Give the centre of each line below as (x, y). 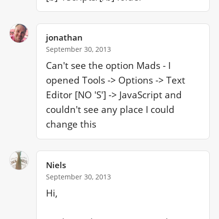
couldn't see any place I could (110, 110)
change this (71, 124)
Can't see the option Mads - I (109, 66)
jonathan (65, 37)
